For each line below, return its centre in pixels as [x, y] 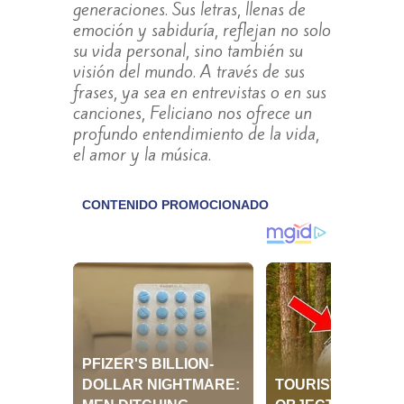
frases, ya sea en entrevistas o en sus [199, 92]
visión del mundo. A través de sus [188, 72]
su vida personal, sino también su [188, 51]
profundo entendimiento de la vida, [196, 134]
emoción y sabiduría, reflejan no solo [202, 30]
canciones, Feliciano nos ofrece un [192, 113]
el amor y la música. [142, 155]
